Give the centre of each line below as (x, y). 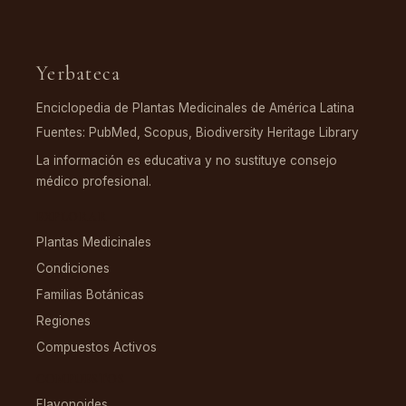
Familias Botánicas (90, 295)
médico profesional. (94, 182)
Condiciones (73, 269)
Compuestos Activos (97, 348)
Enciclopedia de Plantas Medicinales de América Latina (195, 108)
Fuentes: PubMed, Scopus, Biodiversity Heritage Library (198, 133)
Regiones (63, 321)
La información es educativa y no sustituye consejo (187, 161)
